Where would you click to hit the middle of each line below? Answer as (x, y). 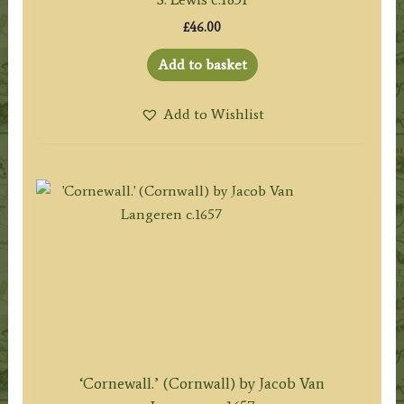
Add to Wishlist (213, 115)
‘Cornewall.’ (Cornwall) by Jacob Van (202, 384)
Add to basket (202, 65)
